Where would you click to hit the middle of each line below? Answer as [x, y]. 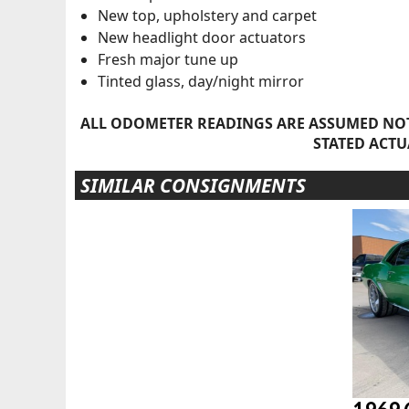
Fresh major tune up [168, 59]
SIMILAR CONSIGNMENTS [193, 186]
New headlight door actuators [201, 37]
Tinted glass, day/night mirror [200, 81]
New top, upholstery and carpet [207, 15]
